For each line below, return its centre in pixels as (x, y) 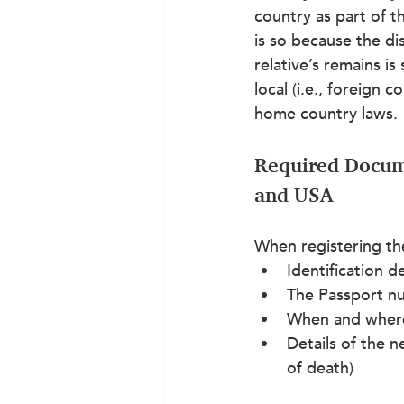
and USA (294, 195)
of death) (320, 368)
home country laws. (326, 114)
